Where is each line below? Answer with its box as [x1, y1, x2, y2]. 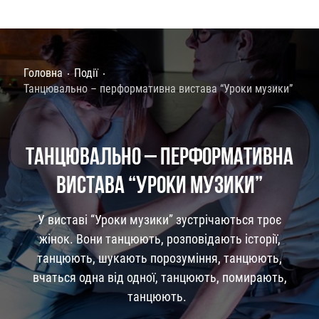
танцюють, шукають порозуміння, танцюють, [37, 249, 282, 266]
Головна [23, 65, 63, 80]
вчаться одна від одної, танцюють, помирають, [32, 268, 287, 286]
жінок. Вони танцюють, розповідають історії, [38, 230, 281, 247]
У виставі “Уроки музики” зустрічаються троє [37, 211, 282, 228]
